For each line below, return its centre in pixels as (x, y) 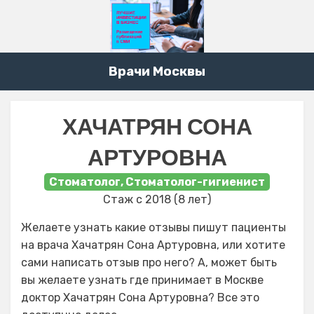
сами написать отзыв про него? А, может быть (149, 263)
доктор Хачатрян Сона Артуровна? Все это (140, 298)
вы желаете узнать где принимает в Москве (142, 280)
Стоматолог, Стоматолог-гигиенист (157, 182)
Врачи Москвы (157, 72)
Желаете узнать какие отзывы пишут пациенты (153, 228)
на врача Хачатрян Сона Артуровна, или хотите (153, 245)
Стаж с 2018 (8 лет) (157, 200)
